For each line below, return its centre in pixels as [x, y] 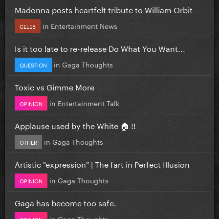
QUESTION [33, 64]
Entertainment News [84, 25]
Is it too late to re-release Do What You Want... [100, 47]
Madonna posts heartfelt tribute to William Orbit [104, 9]
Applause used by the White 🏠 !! [75, 125]
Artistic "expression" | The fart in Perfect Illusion [102, 163]
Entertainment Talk [88, 102]
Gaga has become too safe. [66, 202]
